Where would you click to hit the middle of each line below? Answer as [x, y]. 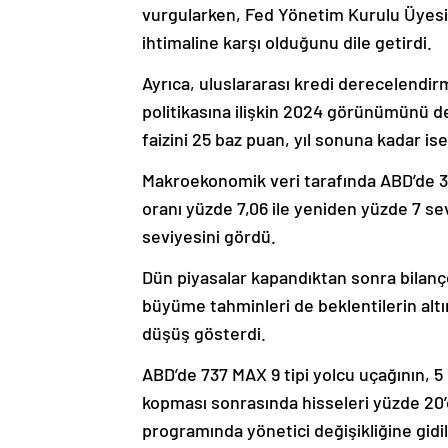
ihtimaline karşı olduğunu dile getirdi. [287, 42]
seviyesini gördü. [209, 236]
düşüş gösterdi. [204, 333]
